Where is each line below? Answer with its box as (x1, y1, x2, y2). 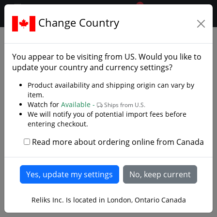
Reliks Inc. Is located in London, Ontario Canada (31, 195, 186, 204)
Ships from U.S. (103, 101, 145, 109)
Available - (61, 100, 97, 109)
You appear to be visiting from (12, 51, 124, 62)
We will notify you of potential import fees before (28, 109, 186, 119)
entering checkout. (28, 119, 88, 128)
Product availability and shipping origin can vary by (28, 80, 194, 90)
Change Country (35, 15, 119, 30)
